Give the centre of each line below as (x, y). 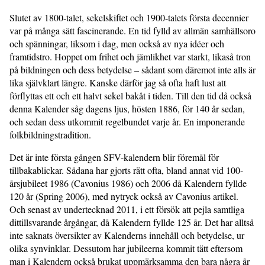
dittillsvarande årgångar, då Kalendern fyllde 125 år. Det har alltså (132, 222)
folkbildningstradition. (50, 135)
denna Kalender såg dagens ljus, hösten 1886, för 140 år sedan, (127, 109)
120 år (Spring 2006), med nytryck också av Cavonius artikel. (124, 196)
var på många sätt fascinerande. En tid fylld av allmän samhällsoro (132, 30)
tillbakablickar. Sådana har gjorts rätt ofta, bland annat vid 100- (126, 170)
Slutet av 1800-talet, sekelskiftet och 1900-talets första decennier (129, 17)
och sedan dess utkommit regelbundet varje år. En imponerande (127, 122)
